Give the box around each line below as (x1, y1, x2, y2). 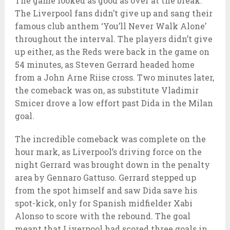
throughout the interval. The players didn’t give (14, 33, 213, 44)
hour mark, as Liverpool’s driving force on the (14, 146, 202, 157)
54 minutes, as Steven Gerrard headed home (14, 59, 195, 70)
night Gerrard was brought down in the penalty (14, 159, 210, 170)
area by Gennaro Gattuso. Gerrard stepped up (14, 171, 196, 183)
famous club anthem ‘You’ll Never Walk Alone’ (14, 20, 206, 31)
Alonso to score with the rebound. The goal (14, 210, 190, 221)
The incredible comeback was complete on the (14, 133, 206, 144)
